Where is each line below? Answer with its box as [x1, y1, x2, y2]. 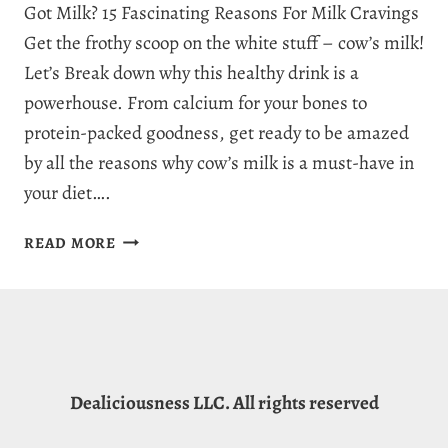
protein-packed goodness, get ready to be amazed [24, 120, 409, 147]
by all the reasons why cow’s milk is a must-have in [24, 150, 414, 177]
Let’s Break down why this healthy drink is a [24, 60, 359, 87]
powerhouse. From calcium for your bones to [24, 90, 367, 117]
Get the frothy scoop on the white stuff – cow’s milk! [24, 30, 424, 57]
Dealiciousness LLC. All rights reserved [69, 390, 379, 417]
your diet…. [24, 180, 111, 207]
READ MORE [24, 233, 116, 254]
